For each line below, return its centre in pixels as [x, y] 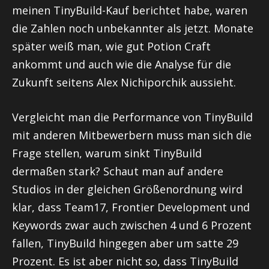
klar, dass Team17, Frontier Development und [131, 207]
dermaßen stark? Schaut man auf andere [118, 171]
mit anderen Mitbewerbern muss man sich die [132, 135]
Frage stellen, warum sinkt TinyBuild [107, 153]
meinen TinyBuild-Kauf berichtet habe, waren [130, 11]
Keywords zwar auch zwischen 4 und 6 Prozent [132, 225]
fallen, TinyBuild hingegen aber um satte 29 [125, 243]
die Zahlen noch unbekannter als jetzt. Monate [133, 29]
